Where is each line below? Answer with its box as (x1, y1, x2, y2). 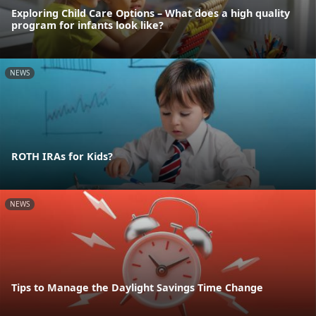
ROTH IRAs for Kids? (11, 150, 113, 164)
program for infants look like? (11, 18, 164, 32)
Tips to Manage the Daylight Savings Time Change (11, 281, 263, 295)
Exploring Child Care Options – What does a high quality (11, 6, 290, 20)
